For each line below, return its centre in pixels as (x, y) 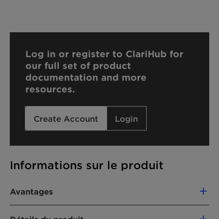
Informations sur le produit (87, 165)
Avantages (31, 191)
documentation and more (86, 77)
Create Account (66, 118)
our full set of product (78, 66)
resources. (50, 89)
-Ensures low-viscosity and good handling (99, 211)
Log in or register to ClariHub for (104, 54)
